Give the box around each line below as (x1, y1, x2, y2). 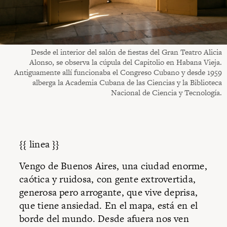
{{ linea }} (19, 137, 60, 151)
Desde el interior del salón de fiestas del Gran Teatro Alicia (31, 46, 222, 57)
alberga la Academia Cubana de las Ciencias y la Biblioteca (32, 77, 222, 88)
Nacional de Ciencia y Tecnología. (111, 87, 222, 98)
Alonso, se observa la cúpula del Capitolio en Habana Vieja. (29, 56, 222, 67)
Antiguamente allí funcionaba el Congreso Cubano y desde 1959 (14, 66, 222, 78)
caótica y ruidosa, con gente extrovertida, (19, 172, 196, 186)
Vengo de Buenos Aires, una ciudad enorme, (19, 159, 207, 173)
